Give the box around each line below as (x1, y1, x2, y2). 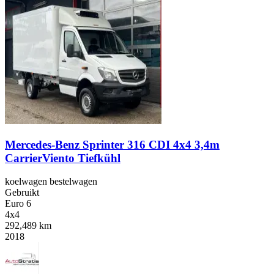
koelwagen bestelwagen (5, 176, 97, 187)
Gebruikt (5, 187, 39, 198)
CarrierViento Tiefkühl (5, 151, 120, 165)
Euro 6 (5, 198, 31, 209)
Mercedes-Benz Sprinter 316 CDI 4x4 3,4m (5, 138, 220, 151)
